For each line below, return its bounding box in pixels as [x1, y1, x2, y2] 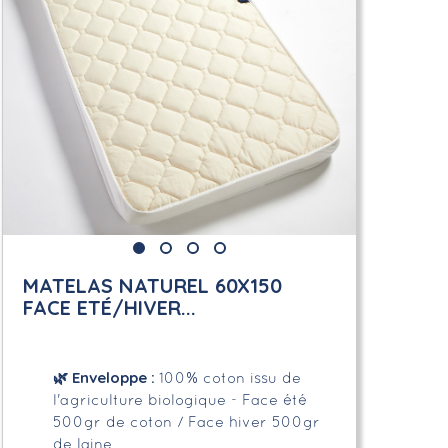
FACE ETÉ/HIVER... [22, 294, 196, 320]
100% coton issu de [158, 371, 301, 386]
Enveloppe [67, 367, 147, 387]
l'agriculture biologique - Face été [52, 393, 307, 408]
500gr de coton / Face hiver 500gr [52, 415, 320, 430]
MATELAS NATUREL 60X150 [22, 272, 282, 298]
